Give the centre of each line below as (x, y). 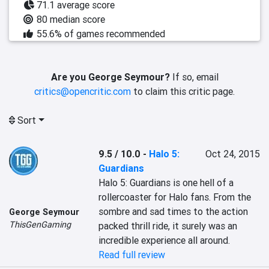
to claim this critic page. (183, 91)
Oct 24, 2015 (232, 154)
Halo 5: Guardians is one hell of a (166, 183)
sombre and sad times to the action (174, 211)
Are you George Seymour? (110, 77)
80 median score (71, 19)
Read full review (132, 255)
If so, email (194, 77)
